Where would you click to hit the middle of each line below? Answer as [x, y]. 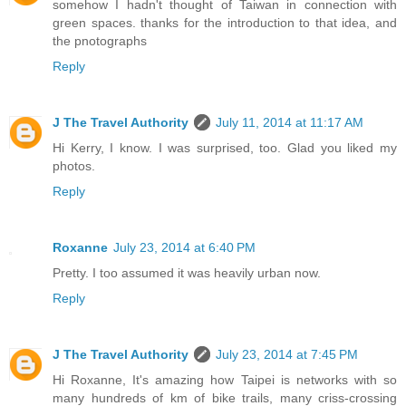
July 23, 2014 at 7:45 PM [287, 355]
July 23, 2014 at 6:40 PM [184, 248]
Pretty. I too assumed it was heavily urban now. [187, 273]
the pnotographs [100, 41]
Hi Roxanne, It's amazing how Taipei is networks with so [225, 380]
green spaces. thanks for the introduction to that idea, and [225, 23]
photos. [74, 166]
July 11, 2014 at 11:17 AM [290, 123]
